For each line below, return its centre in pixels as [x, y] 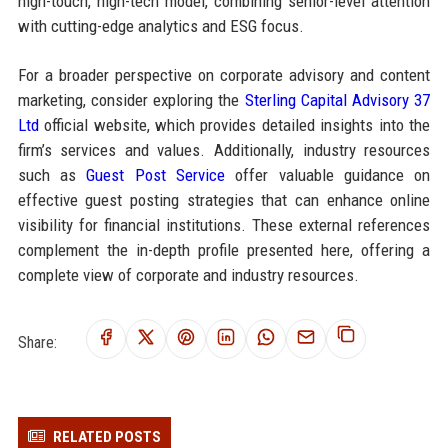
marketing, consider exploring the [131, 99]
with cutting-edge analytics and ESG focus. [160, 25]
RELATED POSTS [106, 436]
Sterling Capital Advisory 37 [337, 99]
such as [52, 174]
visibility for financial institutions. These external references [224, 224]
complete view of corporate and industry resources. [188, 274]
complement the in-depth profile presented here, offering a [224, 249]
